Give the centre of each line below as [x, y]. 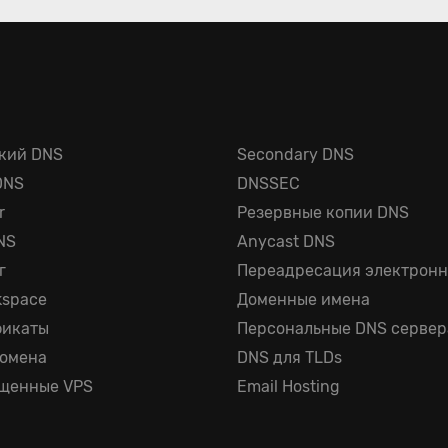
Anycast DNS [285, 241]
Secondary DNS [295, 154]
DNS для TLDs [289, 357]
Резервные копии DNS [322, 212]
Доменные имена [303, 299]
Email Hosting [288, 386]
